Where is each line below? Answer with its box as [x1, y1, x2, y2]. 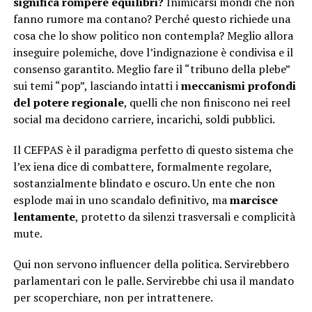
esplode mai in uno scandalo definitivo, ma [13, 192, 230, 208]
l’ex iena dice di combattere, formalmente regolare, [13, 158, 272, 174]
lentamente [13, 208, 75, 224]
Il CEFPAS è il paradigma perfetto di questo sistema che [13, 141, 293, 157]
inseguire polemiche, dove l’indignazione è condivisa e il [13, 44, 293, 60]
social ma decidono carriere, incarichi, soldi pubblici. [13, 111, 275, 127]
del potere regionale [13, 94, 124, 110]
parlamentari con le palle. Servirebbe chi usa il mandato [13, 272, 294, 288]
